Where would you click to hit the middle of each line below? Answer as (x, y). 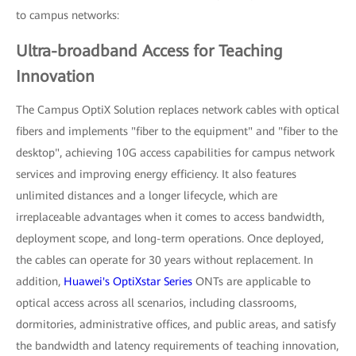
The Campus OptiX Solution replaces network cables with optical (178, 110)
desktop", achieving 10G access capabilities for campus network (175, 153)
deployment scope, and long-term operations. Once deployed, (170, 238)
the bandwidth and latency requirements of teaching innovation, (177, 346)
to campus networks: (68, 15)
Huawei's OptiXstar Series (128, 281)
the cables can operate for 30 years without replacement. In (164, 260)
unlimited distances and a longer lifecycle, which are (147, 195)
